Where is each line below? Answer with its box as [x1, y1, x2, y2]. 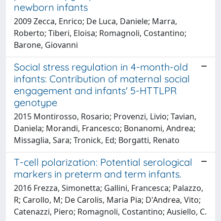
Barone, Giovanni [14, 39, 78, 50]
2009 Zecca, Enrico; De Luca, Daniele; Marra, [14, 15, 177, 27]
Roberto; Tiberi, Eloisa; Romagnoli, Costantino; [14, 27, 186, 38]
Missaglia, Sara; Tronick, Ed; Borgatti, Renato [14, 134, 180, 146]
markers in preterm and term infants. [14, 167, 182, 180]
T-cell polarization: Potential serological [14, 155, 192, 168]
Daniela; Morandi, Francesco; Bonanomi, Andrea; [14, 122, 195, 134]
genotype [14, 96, 57, 109]
